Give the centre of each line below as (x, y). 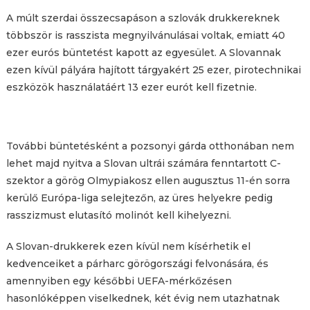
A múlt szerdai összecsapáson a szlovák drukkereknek (143, 18)
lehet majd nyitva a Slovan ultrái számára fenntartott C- (143, 164)
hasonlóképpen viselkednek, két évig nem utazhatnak (143, 299)
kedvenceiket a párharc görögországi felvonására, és (137, 264)
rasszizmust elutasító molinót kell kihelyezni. (118, 216)
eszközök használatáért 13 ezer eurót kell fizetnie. (131, 88)
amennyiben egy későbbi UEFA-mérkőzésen (119, 281)
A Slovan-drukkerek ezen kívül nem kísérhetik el (128, 247)
